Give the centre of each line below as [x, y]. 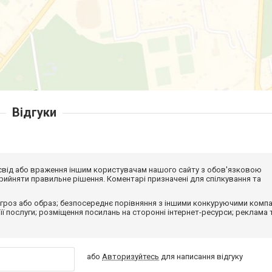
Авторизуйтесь [131, 256]
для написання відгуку [201, 256]
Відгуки [34, 112]
